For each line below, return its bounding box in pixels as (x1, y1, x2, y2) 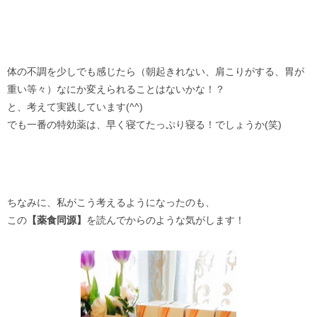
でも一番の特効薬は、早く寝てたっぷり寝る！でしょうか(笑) (7, 119, 282, 130)
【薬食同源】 (27, 214, 86, 226)
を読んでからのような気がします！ (86, 214, 245, 226)
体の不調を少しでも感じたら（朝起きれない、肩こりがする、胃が (7, 66, 304, 77)
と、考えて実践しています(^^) (7, 101, 143, 113)
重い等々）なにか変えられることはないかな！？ (7, 83, 225, 95)
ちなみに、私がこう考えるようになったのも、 (7, 197, 215, 208)
